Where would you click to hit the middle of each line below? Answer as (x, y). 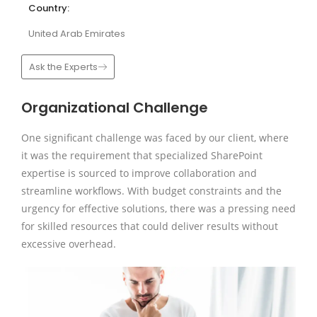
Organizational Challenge (115, 108)
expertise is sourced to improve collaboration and (139, 173)
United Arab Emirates (77, 34)
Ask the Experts (63, 67)
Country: (49, 8)
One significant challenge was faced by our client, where (155, 138)
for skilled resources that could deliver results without (150, 226)
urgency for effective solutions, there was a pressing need (158, 208)
